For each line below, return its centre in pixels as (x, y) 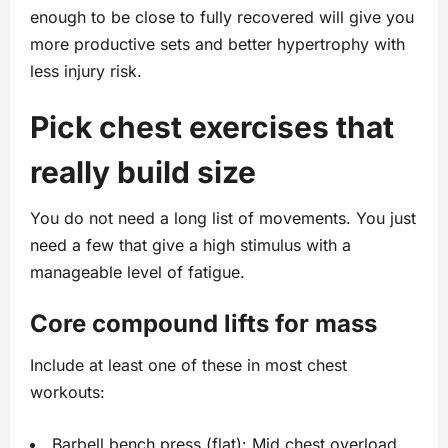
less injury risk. (86, 71)
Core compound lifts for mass (203, 324)
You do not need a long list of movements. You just (223, 218)
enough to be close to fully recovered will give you (222, 17)
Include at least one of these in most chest (188, 365)
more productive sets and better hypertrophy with (217, 44)
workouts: (67, 392)
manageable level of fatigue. (137, 272)
